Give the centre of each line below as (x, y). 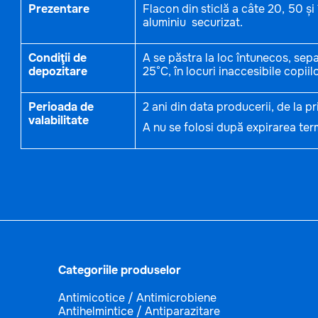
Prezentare (59, 9)
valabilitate (58, 120)
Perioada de (61, 107)
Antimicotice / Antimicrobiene (137, 298)
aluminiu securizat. (192, 22)
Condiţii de (57, 58)
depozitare (57, 71)
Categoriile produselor (119, 270)
